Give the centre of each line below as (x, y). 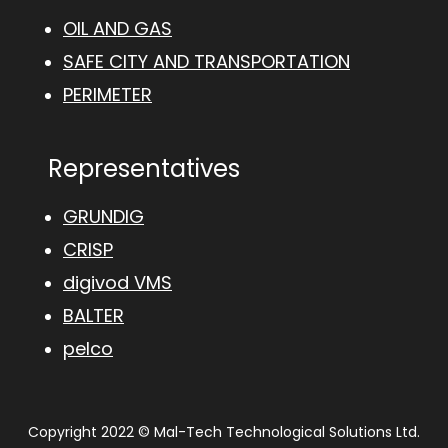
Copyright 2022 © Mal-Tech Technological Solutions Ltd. (224, 432)
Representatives (144, 169)
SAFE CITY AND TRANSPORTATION (206, 62)
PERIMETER (107, 95)
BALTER (93, 316)
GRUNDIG (103, 217)
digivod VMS (117, 283)
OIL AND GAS (117, 29)
